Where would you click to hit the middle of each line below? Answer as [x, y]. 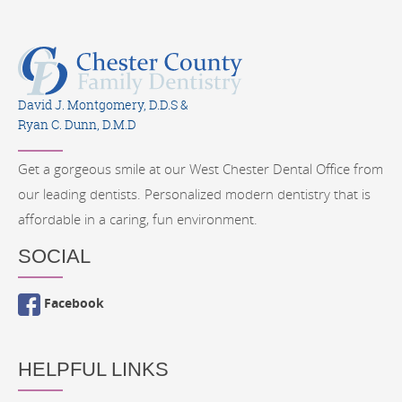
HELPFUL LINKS [93, 370]
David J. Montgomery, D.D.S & [103, 105]
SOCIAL [54, 257]
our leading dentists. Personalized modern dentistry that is [194, 194]
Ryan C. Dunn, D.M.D [77, 125]
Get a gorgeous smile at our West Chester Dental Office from [201, 169]
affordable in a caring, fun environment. [138, 219]
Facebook [74, 303]
